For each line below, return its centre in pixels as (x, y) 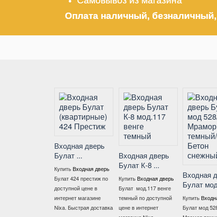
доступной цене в (73, 188)
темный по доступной (143, 198)
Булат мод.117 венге (142, 188)
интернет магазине (75, 198)
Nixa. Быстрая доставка (81, 208)
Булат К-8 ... (136, 165)
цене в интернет (136, 208)
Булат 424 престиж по (78, 178)
